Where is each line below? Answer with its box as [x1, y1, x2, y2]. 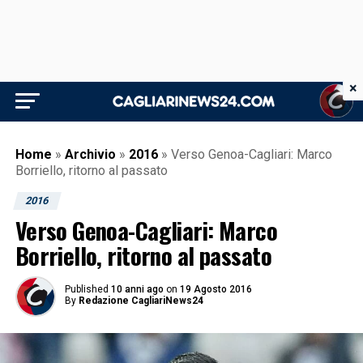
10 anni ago [110, 284, 164, 295]
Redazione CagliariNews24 [78, 295, 203, 306]
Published [64, 284, 109, 295]
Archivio [64, 147, 116, 162]
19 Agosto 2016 [179, 284, 252, 295]
